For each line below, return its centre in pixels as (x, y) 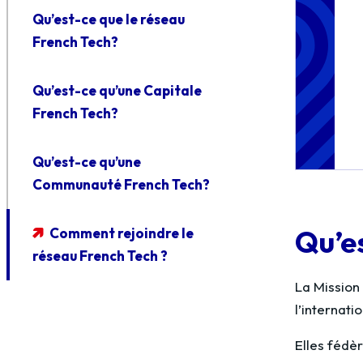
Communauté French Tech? (121, 184)
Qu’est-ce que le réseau (109, 19)
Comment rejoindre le (122, 233)
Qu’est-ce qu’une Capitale (117, 90)
